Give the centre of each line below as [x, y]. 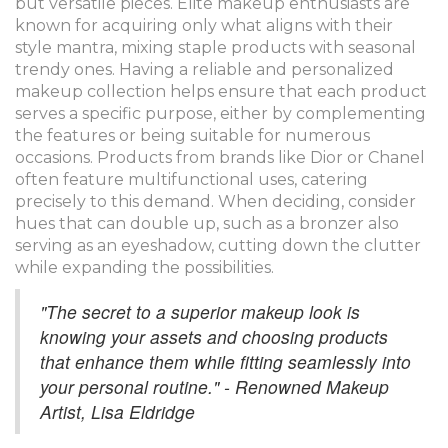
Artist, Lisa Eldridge [117, 411]
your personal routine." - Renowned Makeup [214, 386]
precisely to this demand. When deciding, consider [215, 201]
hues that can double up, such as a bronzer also [207, 223]
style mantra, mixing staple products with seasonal [215, 47]
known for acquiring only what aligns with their [204, 25]
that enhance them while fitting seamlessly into [225, 361]
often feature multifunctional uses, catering [191, 179]
